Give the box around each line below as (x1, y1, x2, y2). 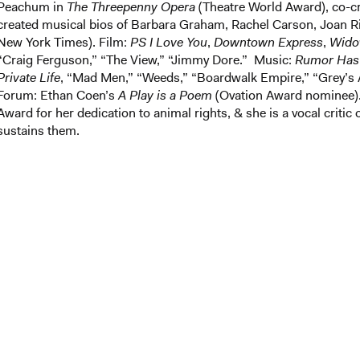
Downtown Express (214, 33, 323, 51)
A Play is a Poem (118, 86, 212, 104)
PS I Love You (130, 33, 207, 51)
